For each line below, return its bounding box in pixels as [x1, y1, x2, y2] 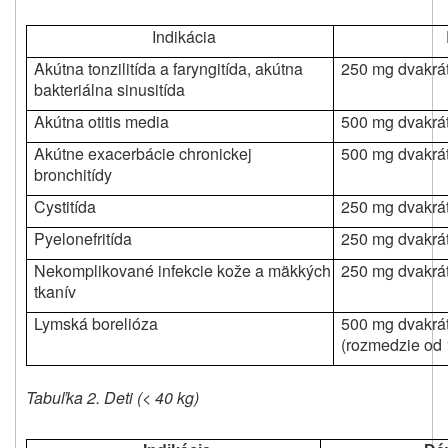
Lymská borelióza [34, 312, 159, 336]
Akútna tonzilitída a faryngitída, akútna [34, 57, 304, 81]
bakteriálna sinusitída [34, 78, 186, 102]
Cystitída [34, 195, 97, 219]
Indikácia [151, 25, 216, 49]
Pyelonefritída [34, 227, 133, 251]
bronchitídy [34, 163, 113, 187]
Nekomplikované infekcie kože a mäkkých [34, 259, 332, 283]
